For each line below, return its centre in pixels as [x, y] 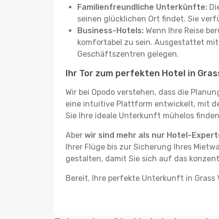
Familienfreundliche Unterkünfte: [142, 7]
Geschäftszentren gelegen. [128, 54]
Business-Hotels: [110, 31]
